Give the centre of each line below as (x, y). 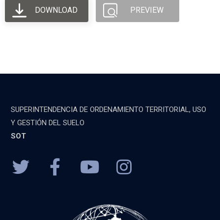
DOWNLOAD (56, 10)
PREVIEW (147, 10)
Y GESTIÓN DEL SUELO (48, 123)
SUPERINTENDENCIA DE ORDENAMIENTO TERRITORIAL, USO (109, 110)
